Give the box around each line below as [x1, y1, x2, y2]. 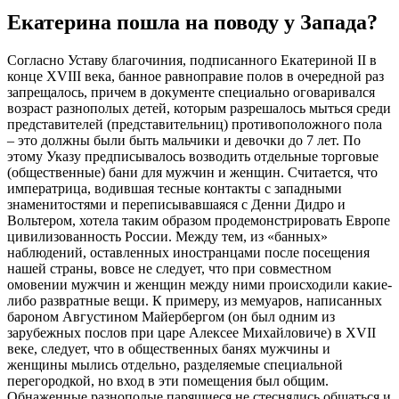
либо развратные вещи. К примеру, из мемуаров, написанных [7, 293, 382, 309]
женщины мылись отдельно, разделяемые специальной [7, 357, 343, 373]
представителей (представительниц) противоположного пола [7, 117, 382, 133]
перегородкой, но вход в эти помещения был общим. [7, 373, 329, 389]
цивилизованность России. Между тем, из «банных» [7, 229, 328, 245]
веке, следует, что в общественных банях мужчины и [7, 341, 330, 357]
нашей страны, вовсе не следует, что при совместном [7, 261, 331, 277]
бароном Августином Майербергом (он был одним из [7, 309, 335, 325]
